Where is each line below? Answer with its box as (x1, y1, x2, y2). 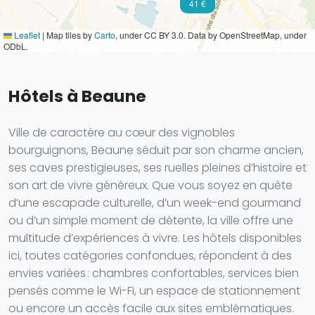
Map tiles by (44, 29, 94, 41)
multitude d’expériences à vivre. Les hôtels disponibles (8, 230, 302, 246)
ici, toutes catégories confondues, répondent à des (8, 247, 292, 264)
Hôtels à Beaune (8, 84, 146, 108)
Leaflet (12, 29, 40, 41)
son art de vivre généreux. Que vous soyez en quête (8, 177, 292, 193)
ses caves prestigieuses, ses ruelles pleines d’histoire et (8, 160, 307, 176)
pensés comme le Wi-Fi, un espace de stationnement (8, 283, 300, 299)
